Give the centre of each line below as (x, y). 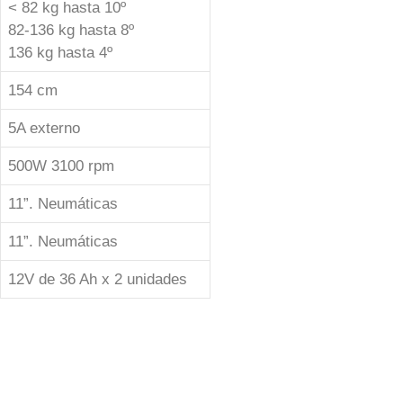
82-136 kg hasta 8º (71, 30)
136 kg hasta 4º (60, 53)
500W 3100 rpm (61, 166)
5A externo (44, 128)
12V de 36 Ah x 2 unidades (98, 279)
